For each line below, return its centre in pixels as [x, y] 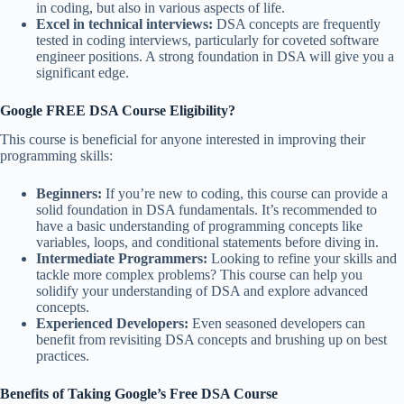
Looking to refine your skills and [302, 259]
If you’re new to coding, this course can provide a [245, 194]
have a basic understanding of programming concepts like [199, 226]
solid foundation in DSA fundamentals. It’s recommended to [207, 210]
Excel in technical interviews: [124, 23]
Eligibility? [202, 110]
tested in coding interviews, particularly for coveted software [207, 40]
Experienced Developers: [112, 324]
